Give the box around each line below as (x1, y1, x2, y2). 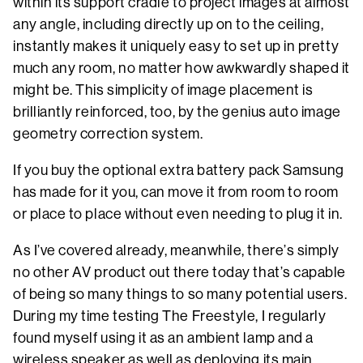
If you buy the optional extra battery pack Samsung (13, 161, 345, 178)
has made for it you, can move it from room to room (13, 183, 340, 200)
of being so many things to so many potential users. (13, 285, 348, 302)
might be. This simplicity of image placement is (13, 81, 314, 98)
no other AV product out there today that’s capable (13, 263, 347, 280)
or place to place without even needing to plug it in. (13, 205, 343, 222)
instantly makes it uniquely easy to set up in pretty (13, 37, 340, 54)
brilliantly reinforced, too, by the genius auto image (13, 103, 341, 120)
